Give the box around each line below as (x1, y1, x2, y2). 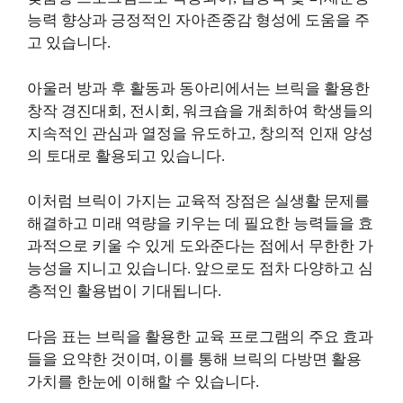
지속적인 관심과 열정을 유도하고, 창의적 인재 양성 (27, 124, 373, 142)
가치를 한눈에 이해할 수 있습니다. (27, 372, 259, 390)
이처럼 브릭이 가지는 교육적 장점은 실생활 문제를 (27, 193, 370, 210)
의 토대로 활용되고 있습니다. (27, 147, 225, 165)
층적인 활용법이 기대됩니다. (27, 282, 221, 300)
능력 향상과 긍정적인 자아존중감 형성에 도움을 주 (27, 12, 370, 29)
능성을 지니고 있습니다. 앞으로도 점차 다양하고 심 (27, 260, 373, 277)
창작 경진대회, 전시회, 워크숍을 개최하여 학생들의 (27, 102, 373, 120)
